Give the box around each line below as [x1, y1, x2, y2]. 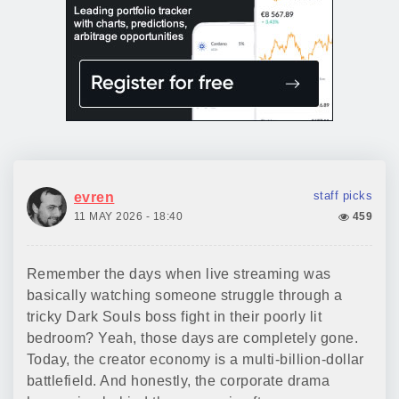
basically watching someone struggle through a [27, 288, 343, 303]
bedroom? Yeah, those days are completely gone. [27, 330, 359, 346]
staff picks [313, 189, 372, 202]
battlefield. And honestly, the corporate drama [27, 373, 330, 388]
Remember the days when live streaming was [27, 266, 331, 281]
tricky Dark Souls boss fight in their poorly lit [27, 309, 322, 324]
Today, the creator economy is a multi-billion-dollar [27, 352, 364, 367]
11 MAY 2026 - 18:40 [74, 210, 183, 223]
